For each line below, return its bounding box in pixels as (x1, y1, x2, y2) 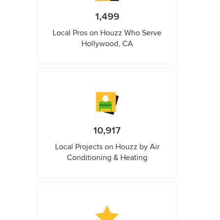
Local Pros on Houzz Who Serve (53, 27, 162, 38)
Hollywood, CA (81, 38, 133, 49)
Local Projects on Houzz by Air (55, 141, 160, 152)
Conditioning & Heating (67, 152, 147, 163)
